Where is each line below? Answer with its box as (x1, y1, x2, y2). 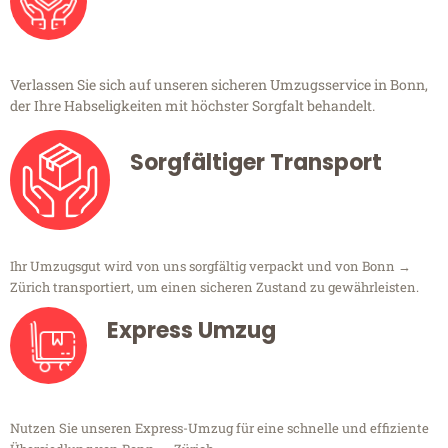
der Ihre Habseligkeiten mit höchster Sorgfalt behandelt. (10, 96, 375, 116)
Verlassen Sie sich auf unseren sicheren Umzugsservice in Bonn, (10, 75, 428, 95)
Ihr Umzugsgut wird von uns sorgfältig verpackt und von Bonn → (10, 257, 411, 276)
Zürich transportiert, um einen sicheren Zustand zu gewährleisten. (10, 278, 419, 297)
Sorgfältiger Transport (130, 147, 382, 179)
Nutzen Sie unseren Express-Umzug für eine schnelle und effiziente (10, 419, 429, 438)
